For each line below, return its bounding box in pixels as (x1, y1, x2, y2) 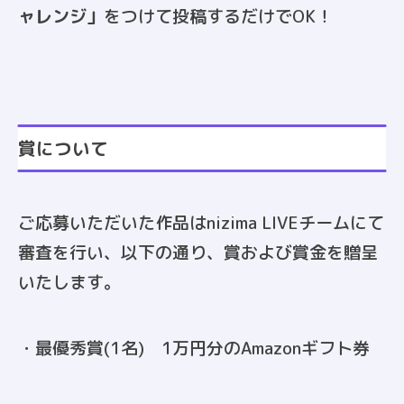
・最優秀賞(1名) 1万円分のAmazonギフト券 (18, 335, 370, 360)
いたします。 (18, 270, 121, 294)
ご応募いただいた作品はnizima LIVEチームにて (18, 210, 384, 234)
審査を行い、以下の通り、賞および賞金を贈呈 (18, 240, 378, 264)
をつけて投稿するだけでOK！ (104, 4, 333, 28)
